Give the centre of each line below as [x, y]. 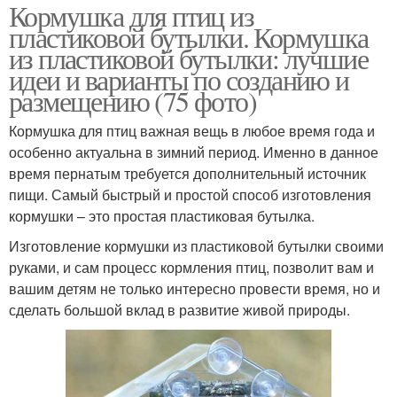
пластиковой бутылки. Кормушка [189, 37]
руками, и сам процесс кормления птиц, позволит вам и [191, 268]
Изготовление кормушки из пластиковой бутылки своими [196, 246]
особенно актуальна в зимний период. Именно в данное [194, 152]
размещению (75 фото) [132, 101]
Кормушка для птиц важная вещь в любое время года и [192, 131]
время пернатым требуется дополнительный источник [187, 174]
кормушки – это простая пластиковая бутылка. [162, 216]
